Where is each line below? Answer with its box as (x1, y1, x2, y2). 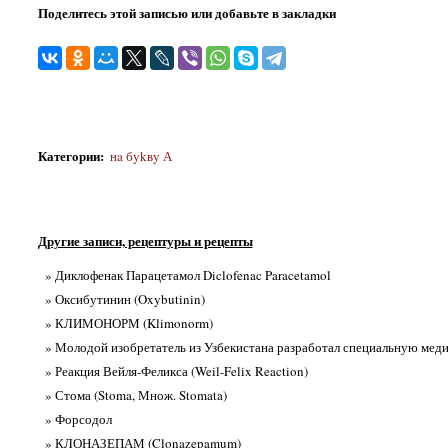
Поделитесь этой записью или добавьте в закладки (37, 3, 336, 22)
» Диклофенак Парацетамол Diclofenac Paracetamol (44, 266, 331, 285)
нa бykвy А (109, 147, 172, 165)
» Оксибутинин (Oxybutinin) (44, 290, 205, 309)
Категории (37, 146, 100, 165)
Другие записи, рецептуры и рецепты (37, 230, 253, 250)
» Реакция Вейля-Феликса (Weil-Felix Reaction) (44, 362, 308, 381)
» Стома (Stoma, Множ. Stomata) (44, 386, 227, 405)
